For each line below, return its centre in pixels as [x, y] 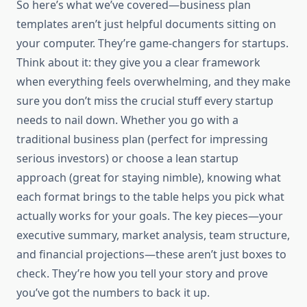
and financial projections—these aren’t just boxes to [151, 255]
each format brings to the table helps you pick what [150, 197]
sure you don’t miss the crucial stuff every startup [145, 101]
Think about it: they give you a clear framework [138, 63]
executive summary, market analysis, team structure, [153, 235]
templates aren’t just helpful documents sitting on [146, 24]
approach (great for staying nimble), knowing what [149, 178]
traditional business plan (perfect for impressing [142, 139]
